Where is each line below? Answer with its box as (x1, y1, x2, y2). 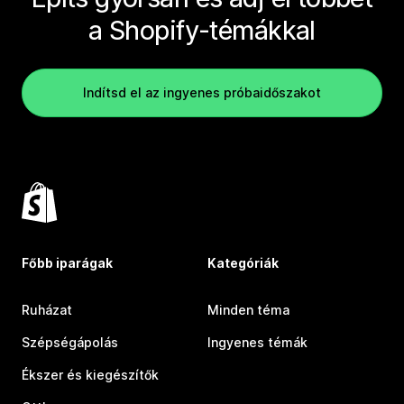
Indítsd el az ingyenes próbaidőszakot (83, 85, 321, 101)
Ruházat (22, 302, 72, 318)
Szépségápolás (22, 335, 118, 351)
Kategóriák (207, 255, 279, 271)
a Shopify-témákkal (88, 14, 316, 47)
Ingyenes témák (207, 335, 308, 351)
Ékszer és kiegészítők (22, 367, 159, 383)
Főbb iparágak (22, 255, 113, 271)
